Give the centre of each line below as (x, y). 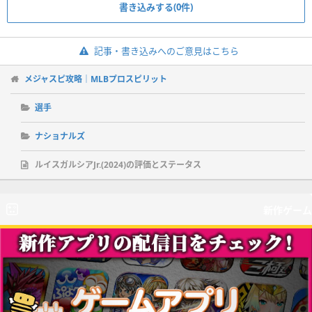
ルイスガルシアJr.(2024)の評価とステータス (118, 164)
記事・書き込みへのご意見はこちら (166, 50)
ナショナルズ (60, 136)
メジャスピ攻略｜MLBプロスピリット (96, 79)
